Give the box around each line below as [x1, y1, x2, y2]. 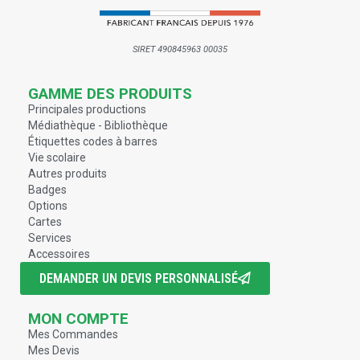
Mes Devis [28, 344, 80, 358]
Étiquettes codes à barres [28, 135, 157, 149]
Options [28, 199, 67, 213]
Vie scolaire [28, 151, 86, 165]
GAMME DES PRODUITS [28, 84, 192, 104]
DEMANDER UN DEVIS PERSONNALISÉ [39, 271, 238, 287]
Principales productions [28, 103, 146, 117]
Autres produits [28, 167, 107, 181]
